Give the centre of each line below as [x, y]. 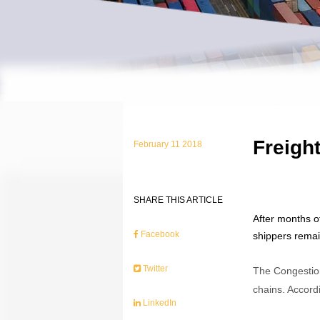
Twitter [155, 269]
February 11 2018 [168, 144]
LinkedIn [159, 303]
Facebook [159, 234]
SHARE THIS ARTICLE [179, 200]
